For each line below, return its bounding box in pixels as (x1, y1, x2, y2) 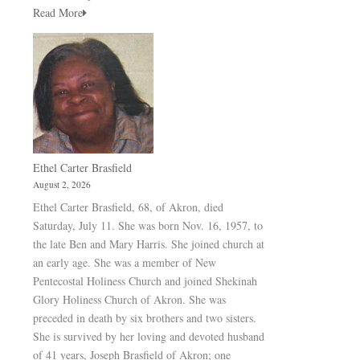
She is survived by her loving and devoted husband (33, 329, 264, 344)
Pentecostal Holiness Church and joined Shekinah (33, 273, 257, 288)
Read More (33, 5, 83, 20)
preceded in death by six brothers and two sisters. (33, 310, 256, 325)
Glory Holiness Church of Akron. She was (33, 292, 226, 307)
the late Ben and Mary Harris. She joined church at (33, 236, 264, 252)
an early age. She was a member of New (33, 255, 216, 270)
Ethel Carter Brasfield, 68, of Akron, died (33, 199, 223, 215)
